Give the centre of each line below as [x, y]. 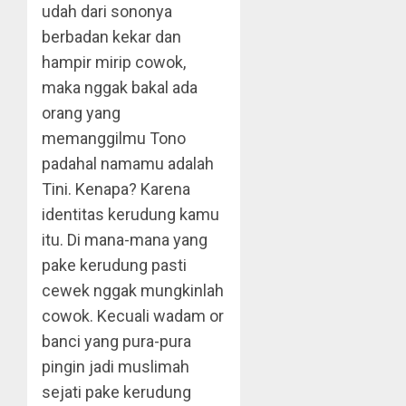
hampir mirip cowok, [114, 62]
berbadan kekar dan [111, 37]
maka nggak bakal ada [120, 87]
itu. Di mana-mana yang [125, 240]
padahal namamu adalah [128, 164]
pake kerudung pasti [114, 265]
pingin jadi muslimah [116, 367]
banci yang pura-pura [116, 341]
